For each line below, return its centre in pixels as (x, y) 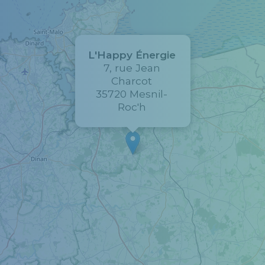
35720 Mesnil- (132, 94)
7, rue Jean (132, 68)
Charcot (132, 81)
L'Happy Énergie (132, 55)
